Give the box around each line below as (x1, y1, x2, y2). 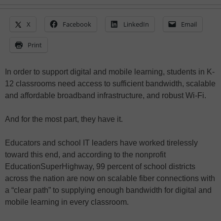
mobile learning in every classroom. (5, 198, 129, 207)
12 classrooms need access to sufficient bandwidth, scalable (5, 79, 216, 88)
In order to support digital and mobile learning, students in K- (5, 68, 215, 76)
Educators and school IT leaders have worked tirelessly (5, 139, 198, 147)
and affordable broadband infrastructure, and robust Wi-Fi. (5, 91, 206, 100)
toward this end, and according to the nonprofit (5, 150, 166, 159)
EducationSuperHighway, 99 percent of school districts (5, 162, 195, 171)
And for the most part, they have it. (5, 115, 123, 124)
